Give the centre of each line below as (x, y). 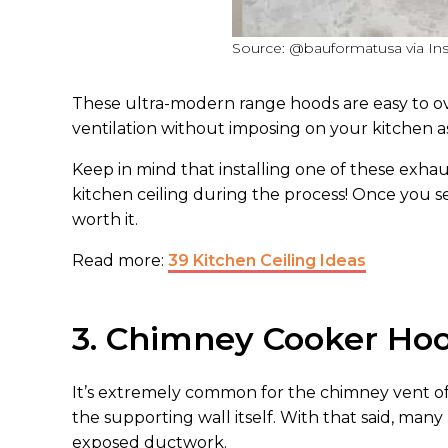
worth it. (105, 219)
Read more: (120, 260)
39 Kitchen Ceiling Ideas (267, 260)
